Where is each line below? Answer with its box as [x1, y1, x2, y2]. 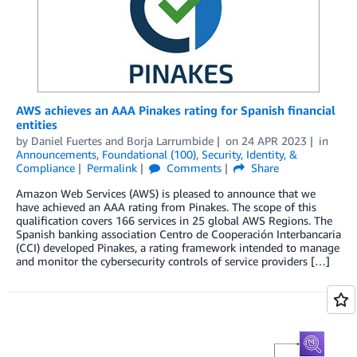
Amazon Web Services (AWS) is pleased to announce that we [16, 186, 316, 200]
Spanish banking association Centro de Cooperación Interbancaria [16, 226, 341, 241]
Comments [163, 160, 222, 175]
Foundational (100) [102, 147, 196, 161]
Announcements [16, 147, 96, 161]
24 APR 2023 [241, 133, 307, 147]
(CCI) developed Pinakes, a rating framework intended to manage [16, 240, 339, 254]
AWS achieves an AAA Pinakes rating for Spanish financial [16, 102, 335, 117]
